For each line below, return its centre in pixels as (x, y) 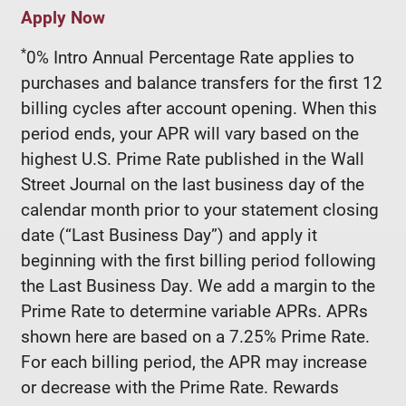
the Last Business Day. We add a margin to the (198, 285)
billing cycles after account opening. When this (199, 107)
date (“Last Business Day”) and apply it (169, 234)
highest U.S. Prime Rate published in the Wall (193, 158)
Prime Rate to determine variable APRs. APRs (194, 310)
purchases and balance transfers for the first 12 (202, 82)
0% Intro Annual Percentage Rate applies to (190, 56)
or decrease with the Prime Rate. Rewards (180, 386)
